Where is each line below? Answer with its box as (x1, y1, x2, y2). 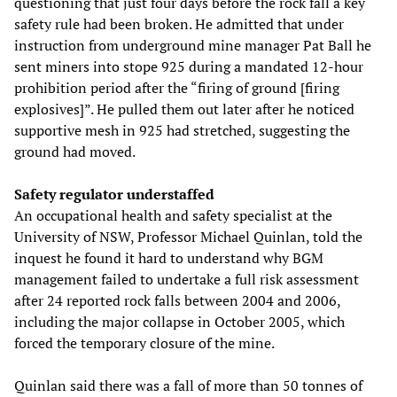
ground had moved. (14, 141, 136, 161)
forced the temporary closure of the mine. (14, 332, 275, 353)
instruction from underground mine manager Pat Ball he (14, 35, 371, 55)
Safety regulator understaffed (14, 183, 214, 204)
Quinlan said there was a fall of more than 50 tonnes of (14, 375, 362, 395)
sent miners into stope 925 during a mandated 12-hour (14, 56, 363, 76)
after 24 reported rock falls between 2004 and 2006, (14, 290, 340, 310)
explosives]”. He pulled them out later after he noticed (14, 98, 354, 119)
